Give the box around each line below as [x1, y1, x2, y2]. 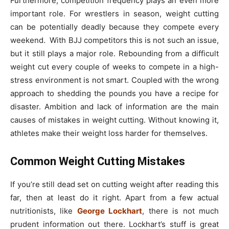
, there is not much [142, 205, 219, 216]
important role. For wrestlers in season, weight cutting [10, 8, 219, 18]
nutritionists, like [10, 205, 77, 216]
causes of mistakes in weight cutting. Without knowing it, [10, 114, 219, 125]
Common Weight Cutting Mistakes [10, 154, 185, 168]
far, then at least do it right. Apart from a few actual [10, 192, 219, 202]
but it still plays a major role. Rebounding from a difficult [10, 48, 219, 58]
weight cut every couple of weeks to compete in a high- [10, 61, 219, 72]
